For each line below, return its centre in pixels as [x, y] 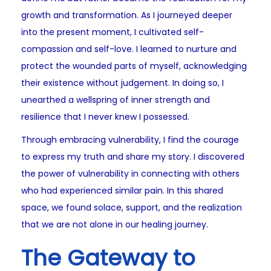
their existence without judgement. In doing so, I [122, 83]
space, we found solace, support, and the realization [132, 208]
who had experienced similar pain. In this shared [122, 191]
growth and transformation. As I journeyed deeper [127, 15]
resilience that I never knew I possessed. [105, 117]
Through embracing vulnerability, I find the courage [130, 140]
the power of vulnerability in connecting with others [130, 174]
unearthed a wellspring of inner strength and [116, 100]
